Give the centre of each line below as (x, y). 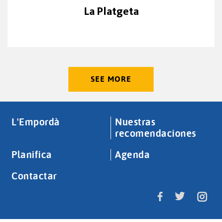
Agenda (133, 154)
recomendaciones (156, 133)
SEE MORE (111, 79)
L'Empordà (36, 121)
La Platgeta (111, 11)
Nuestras (135, 121)
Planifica (32, 154)
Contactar (34, 175)
